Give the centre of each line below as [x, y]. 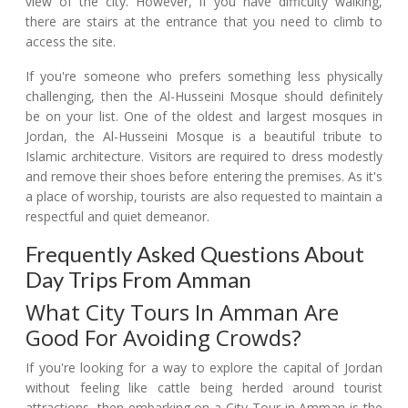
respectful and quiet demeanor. [117, 216]
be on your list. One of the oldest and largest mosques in [204, 116]
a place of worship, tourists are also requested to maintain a [204, 196]
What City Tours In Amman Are [182, 311]
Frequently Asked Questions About [195, 253]
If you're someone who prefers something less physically [204, 76]
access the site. [71, 41]
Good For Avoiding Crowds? [163, 337]
